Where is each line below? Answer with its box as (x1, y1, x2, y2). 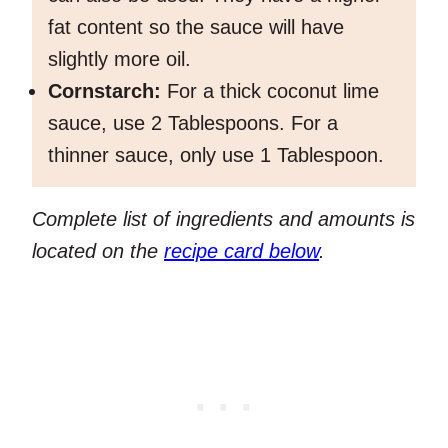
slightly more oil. (48, 48, 197, 71)
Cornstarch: (48, 80, 161, 103)
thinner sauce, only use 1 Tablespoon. (48, 144, 384, 167)
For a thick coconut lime (161, 80, 379, 103)
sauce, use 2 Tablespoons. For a (48, 112, 338, 135)
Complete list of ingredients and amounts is (32, 208, 415, 231)
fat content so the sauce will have (48, 16, 344, 39)
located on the (32, 240, 164, 263)
